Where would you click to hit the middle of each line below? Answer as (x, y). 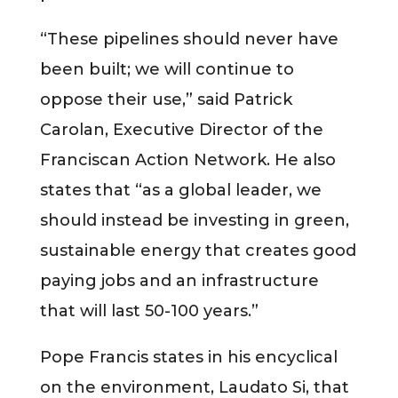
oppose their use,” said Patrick (166, 99)
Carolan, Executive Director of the (181, 129)
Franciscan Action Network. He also (187, 159)
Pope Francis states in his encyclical (188, 357)
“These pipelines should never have (189, 39)
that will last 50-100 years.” (149, 310)
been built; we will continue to (167, 69)
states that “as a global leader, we (180, 190)
